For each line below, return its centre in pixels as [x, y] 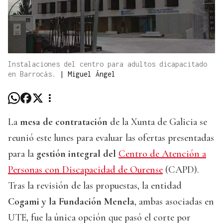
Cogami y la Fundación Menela [71, 202]
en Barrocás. [34, 74]
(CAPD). [181, 170]
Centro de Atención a [162, 154]
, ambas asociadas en [174, 202]
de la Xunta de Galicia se [157, 122]
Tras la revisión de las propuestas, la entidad [95, 186]
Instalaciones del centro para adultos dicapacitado [108, 64]
